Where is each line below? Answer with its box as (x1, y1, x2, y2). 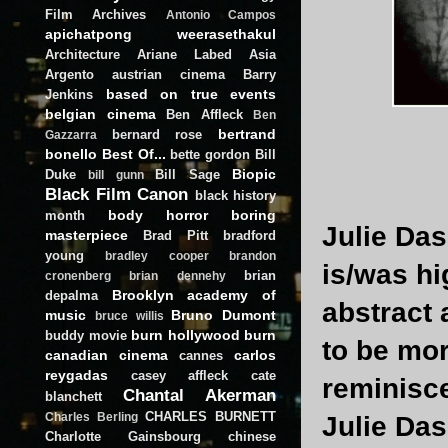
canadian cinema (45, 346, 168, 363)
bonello (45, 145, 97, 162)
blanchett (45, 388, 102, 404)
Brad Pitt (143, 227, 208, 243)
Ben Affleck (166, 106, 243, 122)
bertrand (218, 125, 277, 142)
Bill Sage (155, 166, 220, 182)
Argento (45, 66, 94, 82)
